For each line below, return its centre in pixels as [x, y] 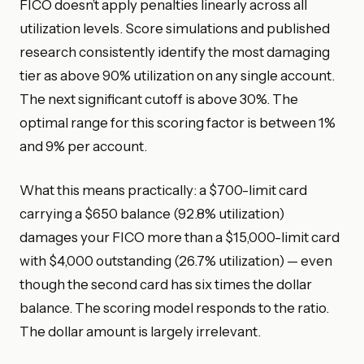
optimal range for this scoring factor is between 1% [178, 122]
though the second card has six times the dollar [166, 284]
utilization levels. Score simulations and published [175, 28]
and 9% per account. [83, 146]
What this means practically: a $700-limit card [163, 190]
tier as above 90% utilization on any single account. [177, 75]
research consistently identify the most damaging [175, 52]
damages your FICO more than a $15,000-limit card [180, 237]
